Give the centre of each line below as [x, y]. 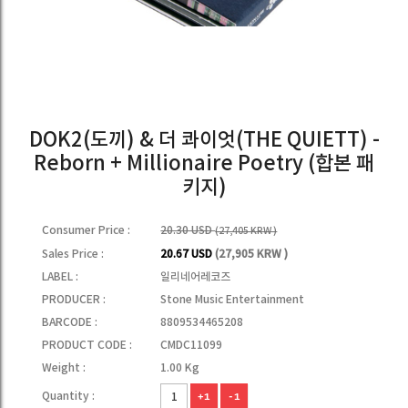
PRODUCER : [74, 300]
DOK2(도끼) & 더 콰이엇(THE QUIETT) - [204, 140]
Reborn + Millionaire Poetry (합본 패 [204, 164]
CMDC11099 [192, 345]
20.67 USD [188, 254]
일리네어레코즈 [196, 277]
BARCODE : [70, 322]
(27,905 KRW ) [252, 254]
